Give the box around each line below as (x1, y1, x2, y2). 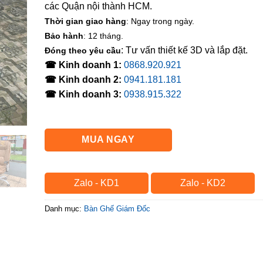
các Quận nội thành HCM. (45, 1, 152, 11)
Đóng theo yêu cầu (45, 46, 121, 55)
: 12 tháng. (83, 31, 123, 41)
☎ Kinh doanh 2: (45, 75, 122, 85)
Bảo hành (45, 31, 83, 41)
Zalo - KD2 (180, 177, 225, 188)
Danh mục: (45, 204, 84, 213)
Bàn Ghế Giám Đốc (84, 204, 150, 213)
